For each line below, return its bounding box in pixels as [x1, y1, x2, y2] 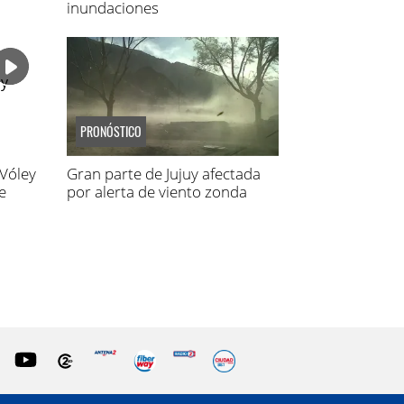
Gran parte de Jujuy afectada [66, 162, 261, 184]
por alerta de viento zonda [66, 180, 247, 202]
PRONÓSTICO [79, 121, 142, 141]
